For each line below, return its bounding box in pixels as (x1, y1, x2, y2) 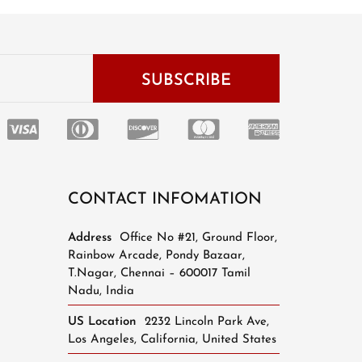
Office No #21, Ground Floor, (115, 232, 277, 245)
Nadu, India (67, 285, 134, 298)
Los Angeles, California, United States (67, 334, 276, 347)
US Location (67, 316, 137, 329)
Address (67, 232, 112, 245)
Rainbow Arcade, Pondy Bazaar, (67, 250, 245, 263)
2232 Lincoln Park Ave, (140, 316, 269, 329)
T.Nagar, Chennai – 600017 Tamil (67, 267, 250, 280)
